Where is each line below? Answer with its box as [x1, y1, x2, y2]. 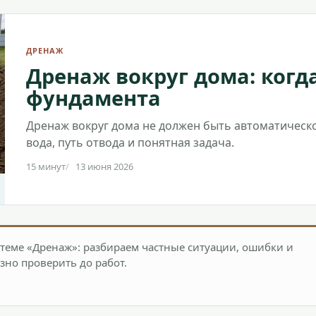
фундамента [25, 84, 161, 111]
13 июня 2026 [75, 160, 133, 173]
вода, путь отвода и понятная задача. [25, 135, 234, 150]
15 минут [25, 160, 66, 173]
